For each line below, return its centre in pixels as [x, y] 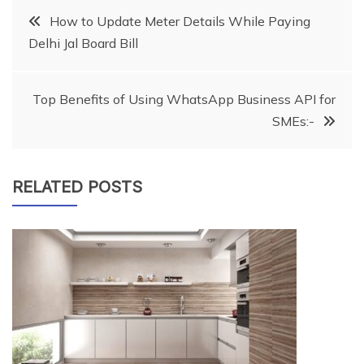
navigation [83, 68]
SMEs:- [293, 121]
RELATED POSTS [77, 187]
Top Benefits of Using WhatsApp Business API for [184, 100]
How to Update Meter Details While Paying [180, 22]
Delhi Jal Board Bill [83, 43]
